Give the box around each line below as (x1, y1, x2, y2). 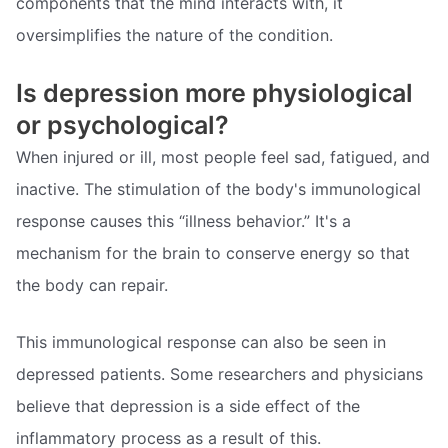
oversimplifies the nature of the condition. (16, 24, 333, 45)
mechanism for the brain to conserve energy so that (16, 242, 410, 263)
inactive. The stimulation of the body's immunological (16, 178, 421, 199)
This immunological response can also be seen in (16, 332, 386, 353)
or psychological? (16, 109, 229, 140)
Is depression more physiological (16, 77, 413, 108)
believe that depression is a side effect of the (16, 396, 360, 417)
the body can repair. (16, 274, 168, 295)
